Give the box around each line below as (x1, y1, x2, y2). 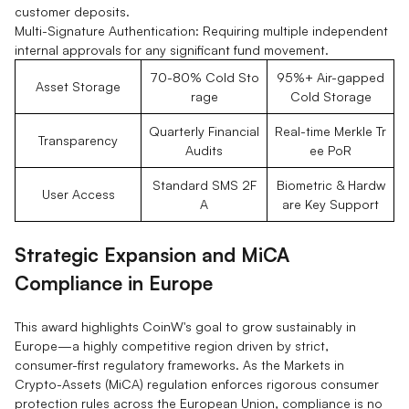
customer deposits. (15, 3, 130, 19)
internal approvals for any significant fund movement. (15, 41, 329, 58)
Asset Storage (36, 78, 121, 94)
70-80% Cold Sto (149, 68, 259, 85)
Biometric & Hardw (276, 176, 385, 193)
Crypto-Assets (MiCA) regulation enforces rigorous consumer (15, 375, 379, 392)
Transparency (38, 131, 118, 148)
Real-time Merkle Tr (275, 122, 386, 139)
